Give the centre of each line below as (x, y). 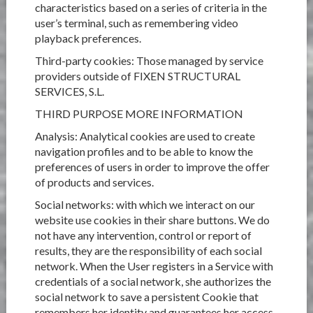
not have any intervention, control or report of (143, 235)
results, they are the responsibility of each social (148, 250)
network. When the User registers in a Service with (154, 266)
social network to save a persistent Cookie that (146, 297)
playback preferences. (88, 38)
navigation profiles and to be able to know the (144, 151)
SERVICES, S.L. (69, 91)
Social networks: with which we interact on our (145, 204)
